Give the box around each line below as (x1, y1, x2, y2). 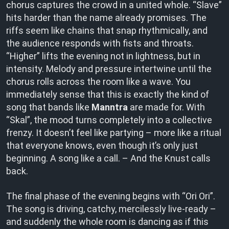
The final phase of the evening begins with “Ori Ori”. (6, 191, 215, 201)
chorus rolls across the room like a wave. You (6, 76, 191, 87)
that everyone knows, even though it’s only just (6, 140, 198, 151)
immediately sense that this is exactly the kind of (6, 89, 209, 100)
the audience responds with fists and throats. (6, 38, 194, 49)
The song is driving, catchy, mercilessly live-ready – (6, 203, 216, 214)
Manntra (91, 102, 128, 112)
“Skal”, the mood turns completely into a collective (6, 114, 212, 125)
